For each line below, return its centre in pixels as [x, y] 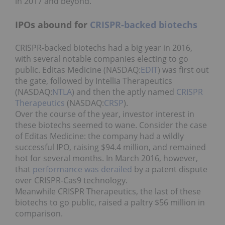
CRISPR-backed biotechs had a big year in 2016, [104, 48]
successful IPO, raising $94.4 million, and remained [110, 147]
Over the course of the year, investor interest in [105, 114]
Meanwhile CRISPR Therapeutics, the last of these [108, 192]
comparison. [39, 214]
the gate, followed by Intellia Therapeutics [94, 81]
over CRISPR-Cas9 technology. [71, 181]
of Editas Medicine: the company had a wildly [99, 136]
